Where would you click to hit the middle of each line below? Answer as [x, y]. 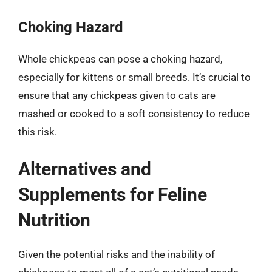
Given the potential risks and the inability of [117, 254]
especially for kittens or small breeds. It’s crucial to [134, 77]
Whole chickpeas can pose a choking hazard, [120, 59]
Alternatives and [85, 169]
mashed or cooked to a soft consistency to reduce [134, 114]
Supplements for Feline [113, 194]
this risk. [38, 132]
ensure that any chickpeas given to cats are [117, 95]
